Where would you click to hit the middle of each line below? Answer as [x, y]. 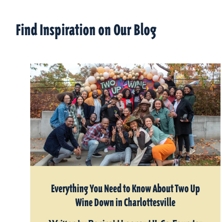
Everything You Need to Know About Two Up [125, 189]
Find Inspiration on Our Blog [86, 30]
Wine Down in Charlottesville [125, 203]
